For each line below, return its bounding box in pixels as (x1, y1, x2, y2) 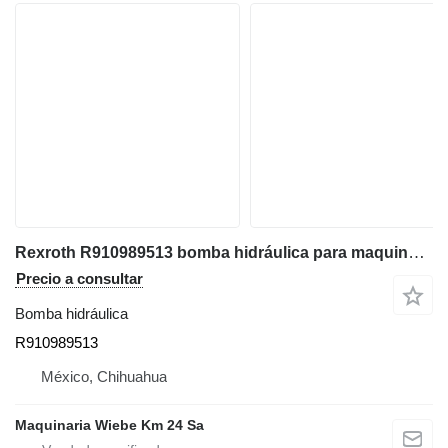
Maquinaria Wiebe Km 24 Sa (15, 417, 204, 433)
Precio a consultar (16, 270, 143, 287)
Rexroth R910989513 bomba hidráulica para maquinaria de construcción (408, 243, 425, 262)
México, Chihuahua (41, 368, 167, 385)
